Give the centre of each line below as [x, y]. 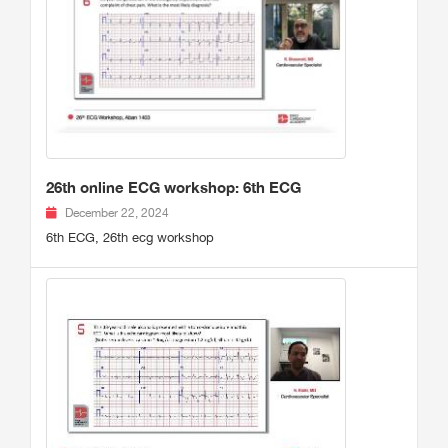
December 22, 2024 [117, 213]
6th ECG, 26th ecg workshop [130, 238]
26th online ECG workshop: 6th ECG [173, 187]
